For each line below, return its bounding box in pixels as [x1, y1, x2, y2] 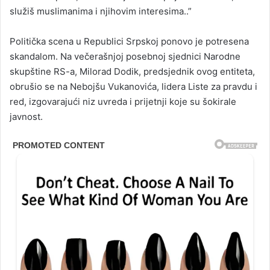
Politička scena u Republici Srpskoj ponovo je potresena [10, 35, 249, 47]
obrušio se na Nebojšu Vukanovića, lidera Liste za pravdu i [10, 80, 257, 92]
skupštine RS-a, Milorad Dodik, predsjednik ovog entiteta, [10, 65, 255, 77]
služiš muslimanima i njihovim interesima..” [10, 5, 192, 17]
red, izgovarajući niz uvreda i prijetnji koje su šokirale [10, 95, 236, 107]
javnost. [10, 110, 43, 122]
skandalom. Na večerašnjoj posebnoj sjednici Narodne [10, 50, 240, 62]
